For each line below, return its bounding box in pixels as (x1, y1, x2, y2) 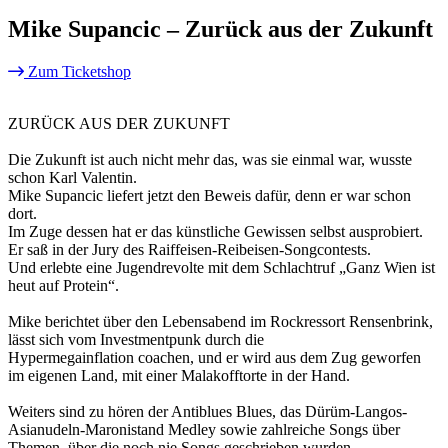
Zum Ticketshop (28, 62, 131, 80)
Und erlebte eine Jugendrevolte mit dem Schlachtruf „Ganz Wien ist (8, 258, 435, 276)
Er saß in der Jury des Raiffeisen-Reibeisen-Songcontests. (8, 240, 371, 258)
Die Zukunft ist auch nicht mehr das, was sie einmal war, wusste (8, 150, 412, 168)
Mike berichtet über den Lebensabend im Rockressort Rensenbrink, (8, 312, 433, 330)
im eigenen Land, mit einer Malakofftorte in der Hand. (8, 366, 350, 384)
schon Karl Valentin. (8, 168, 137, 186)
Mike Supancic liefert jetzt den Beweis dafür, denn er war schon (8, 186, 411, 204)
